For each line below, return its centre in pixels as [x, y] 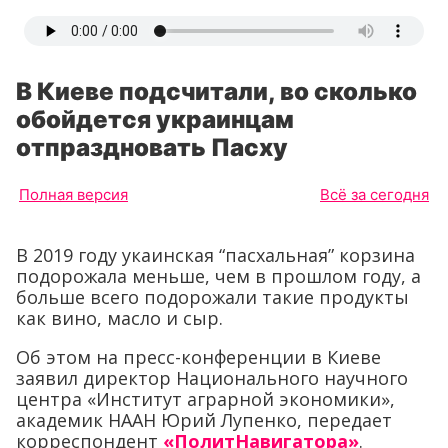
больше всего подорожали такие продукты [212, 297]
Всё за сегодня [374, 194]
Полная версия [73, 194]
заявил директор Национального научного [212, 378]
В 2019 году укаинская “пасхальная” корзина [215, 255]
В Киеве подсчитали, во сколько [216, 91]
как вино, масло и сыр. [119, 318]
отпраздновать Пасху [152, 147]
